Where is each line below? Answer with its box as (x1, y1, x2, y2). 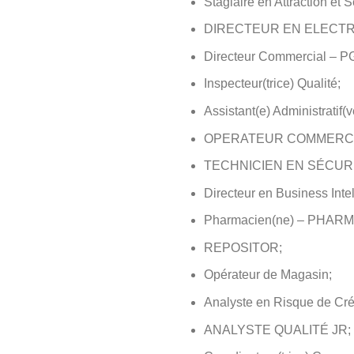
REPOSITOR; (203, 240, 282, 254)
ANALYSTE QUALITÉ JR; (203, 322, 351, 337)
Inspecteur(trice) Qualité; (203, 77, 341, 91)
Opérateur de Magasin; (203, 268, 332, 282)
